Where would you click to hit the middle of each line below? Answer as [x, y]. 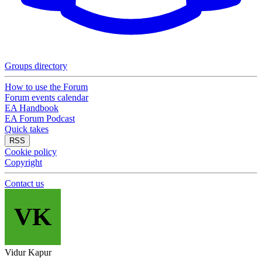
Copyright [23, 162]
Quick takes [27, 129]
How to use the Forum [46, 87]
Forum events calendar [46, 97]
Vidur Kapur [28, 252]
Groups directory [36, 66]
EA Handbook [32, 108]
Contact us [24, 183]
